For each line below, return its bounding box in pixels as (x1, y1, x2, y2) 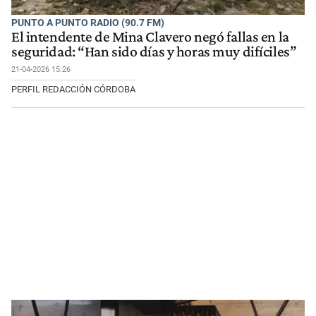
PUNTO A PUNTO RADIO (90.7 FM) (11, 16, 164, 28)
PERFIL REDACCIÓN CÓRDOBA (11, 83, 135, 95)
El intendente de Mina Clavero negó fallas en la (11, 28, 289, 45)
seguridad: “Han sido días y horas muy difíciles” (11, 42, 297, 60)
